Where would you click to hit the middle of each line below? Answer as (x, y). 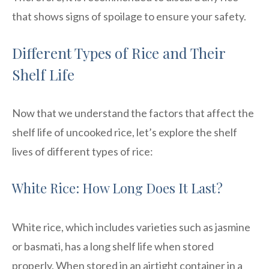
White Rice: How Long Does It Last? (117, 188)
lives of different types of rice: (83, 151)
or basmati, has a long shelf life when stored (113, 246)
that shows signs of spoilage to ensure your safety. (129, 16)
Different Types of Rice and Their (119, 53)
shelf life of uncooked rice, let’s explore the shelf (125, 132)
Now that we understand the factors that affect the (133, 113)
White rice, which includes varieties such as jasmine (131, 227)
